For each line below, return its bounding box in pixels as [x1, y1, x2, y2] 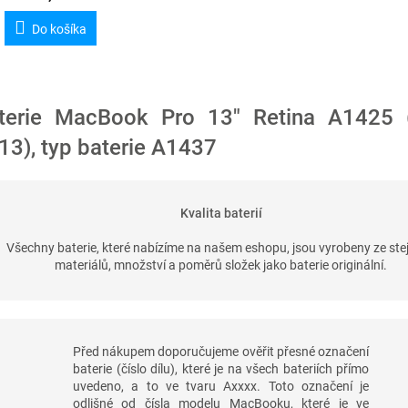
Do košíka [31, 22, 87, 37]
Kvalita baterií [179, 206, 262, 221]
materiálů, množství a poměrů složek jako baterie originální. [55, 258, 388, 273]
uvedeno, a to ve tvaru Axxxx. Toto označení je [73, 379, 369, 394]
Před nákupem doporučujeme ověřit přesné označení [73, 344, 369, 360]
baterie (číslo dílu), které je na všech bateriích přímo [73, 362, 369, 377]
